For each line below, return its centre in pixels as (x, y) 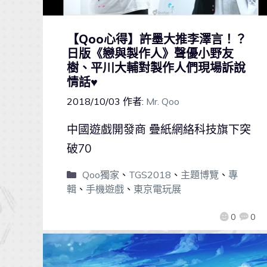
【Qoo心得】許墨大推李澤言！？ (157, 39)
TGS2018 (150, 174)
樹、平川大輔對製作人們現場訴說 (156, 67)
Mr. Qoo (163, 101)
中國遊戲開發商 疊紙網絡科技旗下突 (159, 129)
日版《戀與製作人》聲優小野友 (150, 53)
